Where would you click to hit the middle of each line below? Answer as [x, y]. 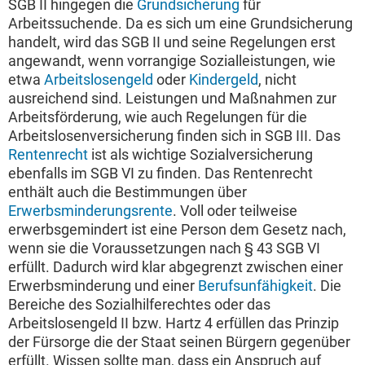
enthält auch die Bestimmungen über [128, 192]
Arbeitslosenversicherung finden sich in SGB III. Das [174, 136]
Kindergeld [224, 80]
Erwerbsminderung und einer [103, 286]
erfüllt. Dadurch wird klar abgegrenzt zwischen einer [176, 267]
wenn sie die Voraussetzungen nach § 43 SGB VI [164, 248]
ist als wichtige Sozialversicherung [200, 155]
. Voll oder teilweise [235, 211]
